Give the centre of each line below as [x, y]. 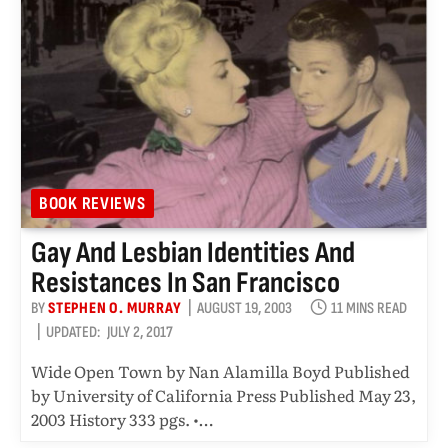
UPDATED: [73, 332]
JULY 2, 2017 [140, 332]
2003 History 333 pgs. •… [122, 418]
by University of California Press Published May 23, [223, 394]
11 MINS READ [368, 308]
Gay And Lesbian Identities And [193, 252]
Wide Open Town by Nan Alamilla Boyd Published [220, 370]
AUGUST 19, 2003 [244, 308]
